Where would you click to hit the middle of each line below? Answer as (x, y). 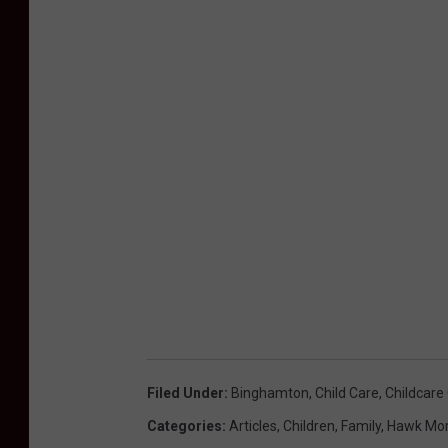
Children (309, 425)
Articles (253, 425)
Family (361, 425)
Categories (184, 425)
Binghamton (270, 392)
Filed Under (185, 392)
